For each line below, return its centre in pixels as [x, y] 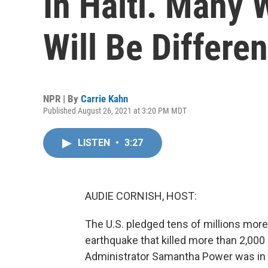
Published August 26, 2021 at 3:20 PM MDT [115, 111]
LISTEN [95, 143]
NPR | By [62, 99]
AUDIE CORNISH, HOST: [141, 196]
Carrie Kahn [104, 99]
